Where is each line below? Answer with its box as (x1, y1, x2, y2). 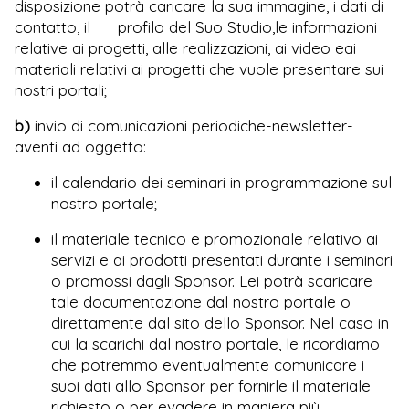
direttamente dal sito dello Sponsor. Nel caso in (51, 312, 389, 332)
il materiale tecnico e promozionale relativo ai (51, 228, 378, 248)
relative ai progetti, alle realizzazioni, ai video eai (15, 37, 356, 58)
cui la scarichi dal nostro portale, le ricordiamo (51, 333, 380, 353)
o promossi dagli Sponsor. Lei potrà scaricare (51, 270, 372, 290)
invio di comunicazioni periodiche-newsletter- (30, 115, 353, 135)
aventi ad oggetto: (15, 136, 146, 156)
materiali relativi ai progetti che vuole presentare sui (15, 58, 383, 79)
